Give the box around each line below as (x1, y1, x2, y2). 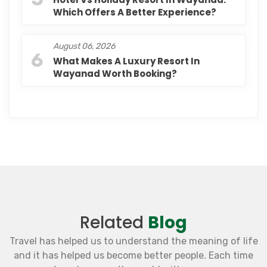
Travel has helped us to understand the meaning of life (9, 235, 258, 247)
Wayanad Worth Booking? (53, 67, 177, 80)
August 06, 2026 (53, 41, 115, 52)
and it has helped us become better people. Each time (14, 250, 253, 262)
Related (80, 211, 148, 235)
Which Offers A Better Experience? (53, 6, 216, 19)
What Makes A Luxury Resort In (53, 55, 200, 68)
